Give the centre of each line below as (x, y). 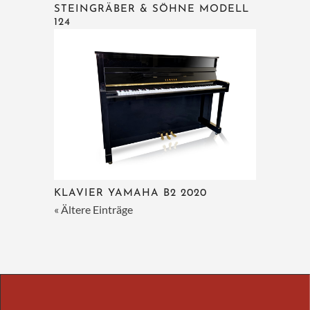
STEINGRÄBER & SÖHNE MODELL (152, 9)
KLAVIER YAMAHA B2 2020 (131, 194)
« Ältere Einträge (94, 210)
